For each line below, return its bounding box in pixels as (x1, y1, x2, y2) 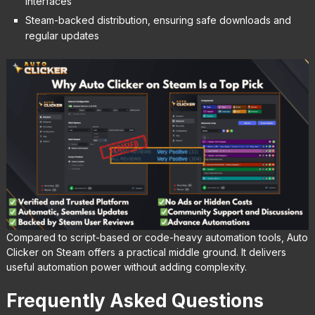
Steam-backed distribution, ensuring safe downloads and (25, 14, 291, 27)
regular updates (25, 30, 99, 42)
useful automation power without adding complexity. (6, 260, 247, 273)
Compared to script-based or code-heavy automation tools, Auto (6, 231, 308, 243)
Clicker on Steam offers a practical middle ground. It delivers (6, 245, 286, 258)
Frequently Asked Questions (6, 289, 264, 311)
